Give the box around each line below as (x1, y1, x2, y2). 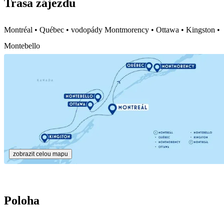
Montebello (4, 41, 40, 50)
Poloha (4, 193, 39, 207)
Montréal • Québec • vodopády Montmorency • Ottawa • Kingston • (4, 25, 220, 34)
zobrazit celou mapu (13, 150, 68, 157)
